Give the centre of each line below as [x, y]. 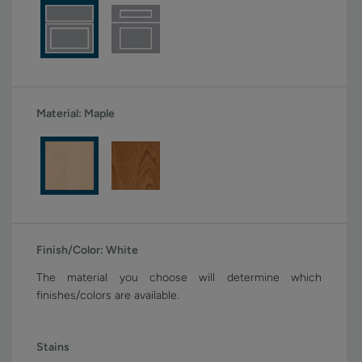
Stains [53, 347]
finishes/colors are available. [109, 296]
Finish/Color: [71, 250]
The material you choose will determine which [179, 278]
